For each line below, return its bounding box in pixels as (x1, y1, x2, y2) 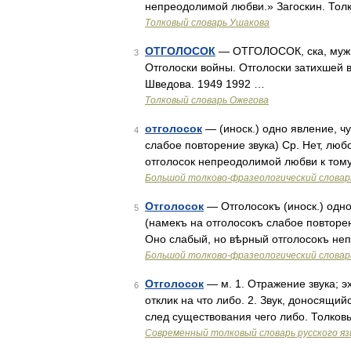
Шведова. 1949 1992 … (145, 78, 265, 90)
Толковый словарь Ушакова (145, 17, 270, 28)
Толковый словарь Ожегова (145, 95, 269, 106)
